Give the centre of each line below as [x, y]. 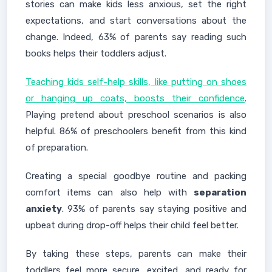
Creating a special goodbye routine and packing [136, 176]
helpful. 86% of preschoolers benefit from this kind [136, 131]
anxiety [44, 209]
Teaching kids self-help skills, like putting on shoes [136, 82]
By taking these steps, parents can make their [136, 254]
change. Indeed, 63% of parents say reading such [136, 37]
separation [220, 192]
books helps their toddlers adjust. [96, 53]
